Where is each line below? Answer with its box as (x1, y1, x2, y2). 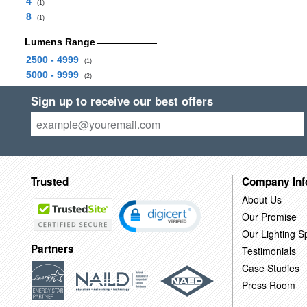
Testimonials (241, 243, 296, 258)
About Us (241, 192, 282, 206)
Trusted (30, 173, 69, 189)
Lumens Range (24, 36, 95, 47)
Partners (30, 241, 74, 257)
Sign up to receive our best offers (30, 93, 213, 109)
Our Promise (241, 209, 297, 223)
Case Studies (241, 260, 299, 275)
